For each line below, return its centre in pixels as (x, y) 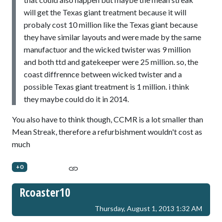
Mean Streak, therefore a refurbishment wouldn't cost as (107, 131)
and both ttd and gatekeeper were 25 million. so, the (111, 61)
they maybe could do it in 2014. (76, 99)
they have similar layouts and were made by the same (112, 37)
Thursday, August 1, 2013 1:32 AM (148, 208)
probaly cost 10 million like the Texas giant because (111, 24)
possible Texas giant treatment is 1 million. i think (107, 86)
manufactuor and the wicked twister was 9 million (107, 49)
